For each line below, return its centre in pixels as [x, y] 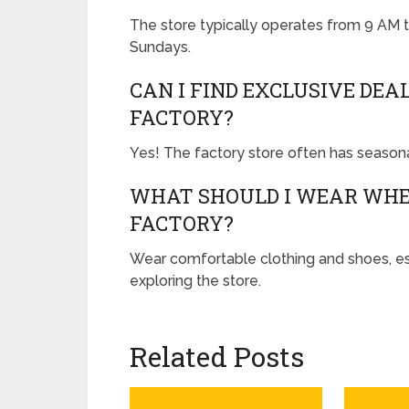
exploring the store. [195, 281]
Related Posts [217, 357]
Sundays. [160, 47]
